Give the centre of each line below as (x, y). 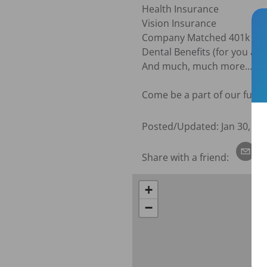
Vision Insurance (179, 23)
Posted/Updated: (180, 127)
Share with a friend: (187, 157)
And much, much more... (197, 66)
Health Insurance (180, 9)
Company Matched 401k (196, 37)
